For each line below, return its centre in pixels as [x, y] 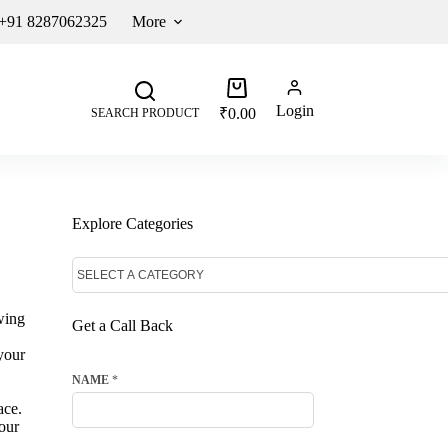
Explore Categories [132, 223]
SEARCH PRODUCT [144, 112]
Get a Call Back [122, 325]
